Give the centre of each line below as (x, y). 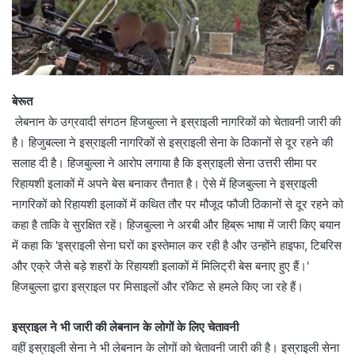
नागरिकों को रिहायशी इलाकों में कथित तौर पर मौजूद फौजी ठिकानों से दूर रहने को (177, 204)
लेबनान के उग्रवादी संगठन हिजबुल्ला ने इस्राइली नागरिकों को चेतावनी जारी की (176, 122)
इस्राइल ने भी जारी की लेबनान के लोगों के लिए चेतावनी (125, 327)
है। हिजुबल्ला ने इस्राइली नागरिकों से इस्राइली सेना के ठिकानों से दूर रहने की (172, 143)
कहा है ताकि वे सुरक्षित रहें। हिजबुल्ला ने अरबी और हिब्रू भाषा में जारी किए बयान (176, 225)
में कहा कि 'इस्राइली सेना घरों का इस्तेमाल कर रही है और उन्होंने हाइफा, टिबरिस (177, 246)
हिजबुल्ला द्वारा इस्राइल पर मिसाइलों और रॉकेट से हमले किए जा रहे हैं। (158, 287)
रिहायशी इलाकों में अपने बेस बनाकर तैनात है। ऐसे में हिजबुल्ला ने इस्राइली (164, 184)
